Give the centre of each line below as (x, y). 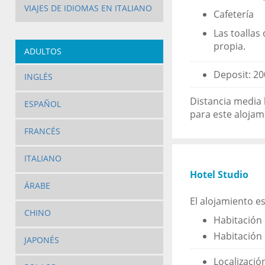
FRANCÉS (42, 131)
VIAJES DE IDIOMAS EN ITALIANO (88, 8)
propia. (229, 46)
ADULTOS (43, 51)
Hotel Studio (219, 175)
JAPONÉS (41, 240)
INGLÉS (38, 77)
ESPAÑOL (42, 104)
